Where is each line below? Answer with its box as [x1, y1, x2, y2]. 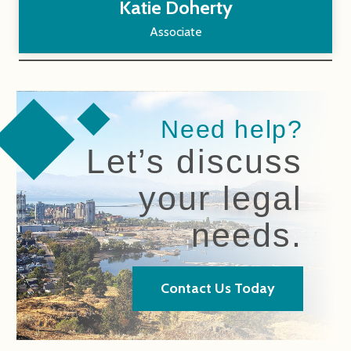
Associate [149, 24, 202, 39]
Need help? [161, 115, 303, 144]
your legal [138, 179, 303, 218]
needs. [190, 216, 303, 255]
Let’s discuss [85, 143, 303, 181]
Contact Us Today [160, 280, 275, 298]
